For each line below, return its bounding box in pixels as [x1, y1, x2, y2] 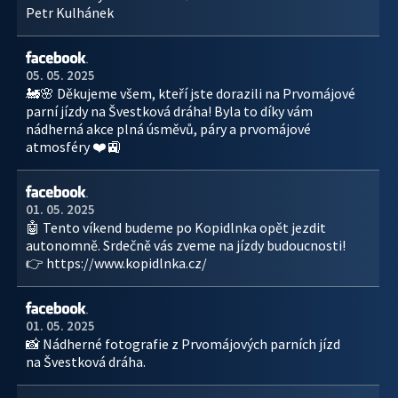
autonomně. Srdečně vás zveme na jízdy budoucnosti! [26, 236, 346, 254]
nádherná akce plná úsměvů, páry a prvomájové [26, 120, 311, 138]
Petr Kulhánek [26, 4, 114, 21]
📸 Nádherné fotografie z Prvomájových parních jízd [26, 335, 340, 353]
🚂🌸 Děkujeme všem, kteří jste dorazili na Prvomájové [26, 84, 355, 102]
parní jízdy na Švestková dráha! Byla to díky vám [26, 102, 313, 120]
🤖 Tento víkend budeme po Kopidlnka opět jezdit [26, 219, 326, 236]
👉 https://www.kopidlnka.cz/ [26, 254, 207, 272]
